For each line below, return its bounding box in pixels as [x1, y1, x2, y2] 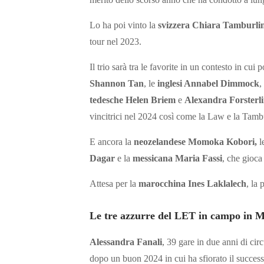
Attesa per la [90, 179, 138, 189]
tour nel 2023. [90, 37, 141, 47]
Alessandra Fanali [90, 237, 162, 247]
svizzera [158, 20, 190, 31]
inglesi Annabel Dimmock [155, 78, 259, 89]
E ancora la [90, 137, 134, 147]
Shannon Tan [90, 78, 144, 89]
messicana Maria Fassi [133, 153, 222, 164]
